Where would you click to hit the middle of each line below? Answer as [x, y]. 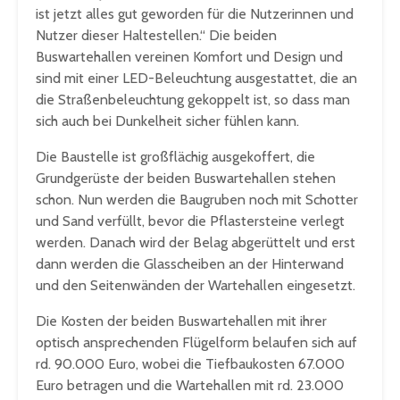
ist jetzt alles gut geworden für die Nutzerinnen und [195, 14]
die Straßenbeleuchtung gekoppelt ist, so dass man [193, 100]
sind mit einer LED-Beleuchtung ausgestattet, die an [196, 79]
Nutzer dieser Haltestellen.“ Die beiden [156, 36]
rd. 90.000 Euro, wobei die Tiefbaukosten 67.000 [190, 364]
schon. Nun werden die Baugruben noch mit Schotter [197, 200]
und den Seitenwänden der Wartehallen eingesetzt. [196, 286]
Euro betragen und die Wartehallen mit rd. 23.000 [190, 386]
